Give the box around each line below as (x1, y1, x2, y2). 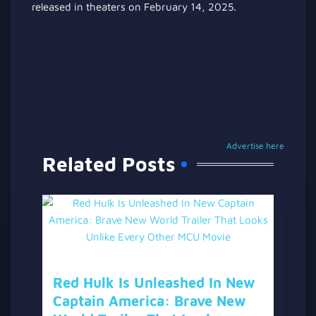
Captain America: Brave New (53, 293, 246, 309)
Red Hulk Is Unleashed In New (53, 274, 255, 291)
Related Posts (42, 152, 176, 176)
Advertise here (226, 140, 284, 151)
